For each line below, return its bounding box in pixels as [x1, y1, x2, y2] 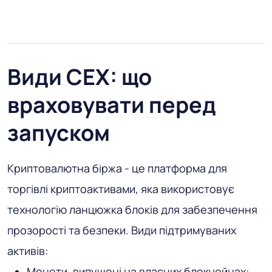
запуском [7, 118, 110, 148]
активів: [7, 243, 48, 259]
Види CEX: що [7, 62, 152, 92]
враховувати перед [7, 90, 216, 120]
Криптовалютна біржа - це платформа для [7, 161, 227, 176]
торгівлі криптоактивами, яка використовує [7, 182, 234, 197]
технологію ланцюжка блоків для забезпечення [7, 202, 257, 217]
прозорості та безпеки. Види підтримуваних [7, 223, 236, 238]
